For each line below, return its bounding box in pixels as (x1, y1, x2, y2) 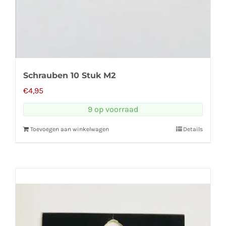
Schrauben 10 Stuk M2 (23, 70, 116, 80)
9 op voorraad (88, 104, 138, 114)
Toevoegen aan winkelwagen (30, 125, 109, 133)
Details (183, 125, 203, 133)
